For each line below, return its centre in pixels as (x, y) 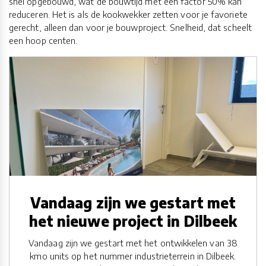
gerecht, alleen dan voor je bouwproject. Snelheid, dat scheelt (130, 28)
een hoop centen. (43, 41)
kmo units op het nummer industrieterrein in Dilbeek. (133, 256)
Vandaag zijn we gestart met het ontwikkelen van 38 (133, 243)
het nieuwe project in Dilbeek (133, 221)
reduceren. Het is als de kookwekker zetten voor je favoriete (128, 15)
